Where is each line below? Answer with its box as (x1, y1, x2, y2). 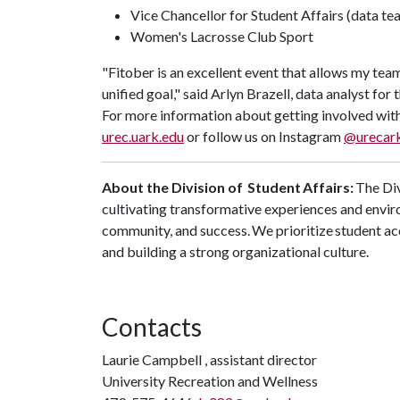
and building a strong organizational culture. (102, 243, 375, 260)
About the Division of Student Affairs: (102, 179, 354, 196)
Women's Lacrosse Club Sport (130, 28, 319, 45)
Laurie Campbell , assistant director (102, 351, 317, 368)
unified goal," (102, 85, 180, 102)
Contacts (102, 312, 202, 342)
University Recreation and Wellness (102, 372, 318, 389)
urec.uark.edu (102, 128, 184, 145)
